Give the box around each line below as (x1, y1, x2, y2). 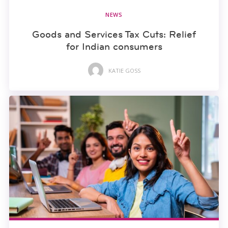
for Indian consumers (66, 40, 162, 53)
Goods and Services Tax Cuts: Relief (32, 28, 196, 41)
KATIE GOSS (108, 66, 140, 74)
